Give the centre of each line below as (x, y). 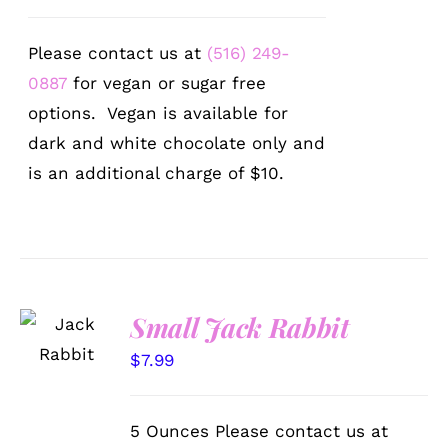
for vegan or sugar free (167, 82)
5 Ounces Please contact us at (259, 430)
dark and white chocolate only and (177, 142)
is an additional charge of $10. (156, 172)
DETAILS (64, 373)
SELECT (67, 312)
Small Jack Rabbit (239, 326)
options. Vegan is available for (158, 112)
